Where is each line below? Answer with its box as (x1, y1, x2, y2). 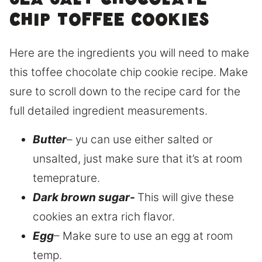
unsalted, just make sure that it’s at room (33, 152, 242, 166)
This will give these (137, 191, 234, 205)
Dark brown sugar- (33, 191, 137, 205)
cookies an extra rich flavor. (33, 210, 175, 224)
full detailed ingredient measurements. (9, 104, 208, 118)
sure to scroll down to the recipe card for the (9, 85, 240, 99)
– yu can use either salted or (67, 133, 213, 147)
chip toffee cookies (9, 13, 209, 33)
